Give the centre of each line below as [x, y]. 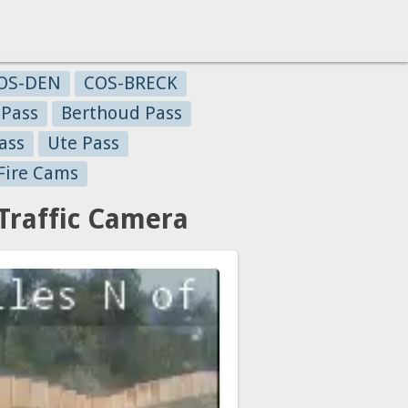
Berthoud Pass [122, 113]
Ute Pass [83, 143]
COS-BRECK [131, 83]
